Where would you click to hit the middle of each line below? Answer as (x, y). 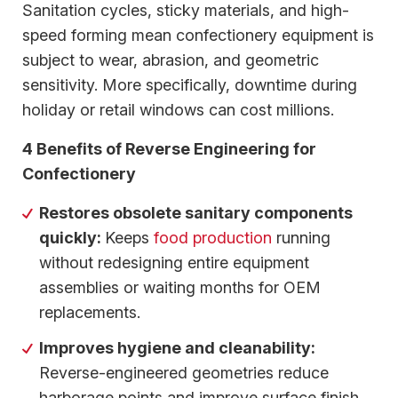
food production (213, 237)
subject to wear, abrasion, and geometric (171, 60)
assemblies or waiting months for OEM (180, 287)
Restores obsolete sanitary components (196, 212)
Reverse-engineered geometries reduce (184, 372)
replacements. (90, 312)
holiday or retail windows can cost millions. (178, 109)
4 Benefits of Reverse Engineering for (169, 148)
